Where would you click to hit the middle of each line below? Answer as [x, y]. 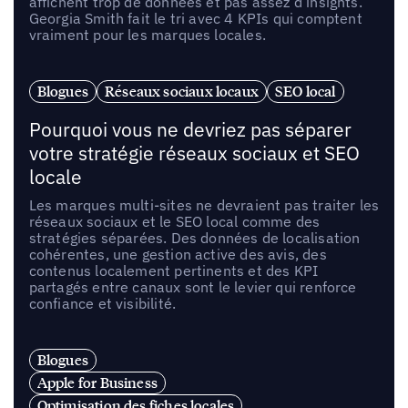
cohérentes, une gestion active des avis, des [178, 254]
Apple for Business [97, 382]
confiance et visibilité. [102, 303]
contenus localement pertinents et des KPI [173, 270]
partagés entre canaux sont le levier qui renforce [193, 286]
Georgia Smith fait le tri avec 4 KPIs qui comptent [195, 19]
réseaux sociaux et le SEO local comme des [174, 221]
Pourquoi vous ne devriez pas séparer [190, 129]
